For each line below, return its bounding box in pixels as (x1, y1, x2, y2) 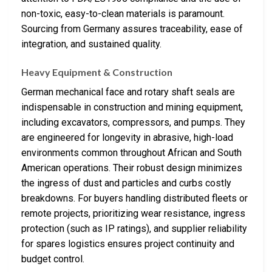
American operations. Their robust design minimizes (21, 161, 242, 174)
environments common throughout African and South (21, 146, 242, 158)
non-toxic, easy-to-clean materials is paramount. (21, 7, 225, 19)
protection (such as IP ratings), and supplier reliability (21, 222, 247, 234)
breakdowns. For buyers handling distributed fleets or (21, 192, 248, 204)
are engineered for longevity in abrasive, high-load (21, 131, 233, 143)
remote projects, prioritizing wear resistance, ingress (21, 207, 245, 219)
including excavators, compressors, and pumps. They (21, 116, 245, 128)
